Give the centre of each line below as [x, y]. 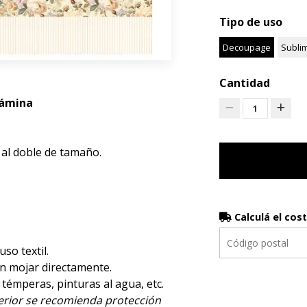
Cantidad [244, 83]
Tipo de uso [250, 22]
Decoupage [246, 47]
